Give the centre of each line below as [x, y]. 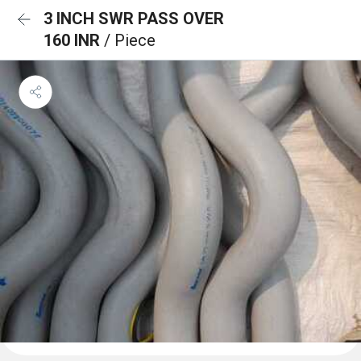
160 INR [74, 40]
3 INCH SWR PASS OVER [134, 19]
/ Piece [130, 40]
